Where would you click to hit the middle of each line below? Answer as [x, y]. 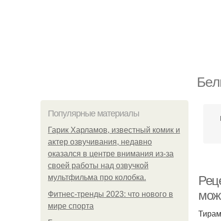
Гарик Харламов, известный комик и [114, 130]
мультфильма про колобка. [97, 177]
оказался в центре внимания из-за [111, 154]
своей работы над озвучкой [98, 166]
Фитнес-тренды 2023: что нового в [110, 194]
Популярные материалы [93, 113]
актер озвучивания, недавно [100, 142]
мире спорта [71, 206]
